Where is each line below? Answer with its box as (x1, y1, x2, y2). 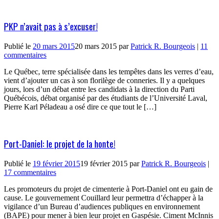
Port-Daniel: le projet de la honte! (4, 137, 115, 151)
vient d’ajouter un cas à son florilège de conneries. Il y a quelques (4, 76, 205, 85)
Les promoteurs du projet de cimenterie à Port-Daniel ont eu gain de (4, 185, 213, 193)
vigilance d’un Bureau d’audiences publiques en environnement (4, 202, 200, 211)
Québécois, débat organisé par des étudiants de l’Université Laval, (4, 93, 207, 102)
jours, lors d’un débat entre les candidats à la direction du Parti (4, 85, 195, 93)
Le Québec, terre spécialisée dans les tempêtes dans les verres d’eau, (4, 67, 214, 76)
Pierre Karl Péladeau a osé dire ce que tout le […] (4, 102, 156, 111)
